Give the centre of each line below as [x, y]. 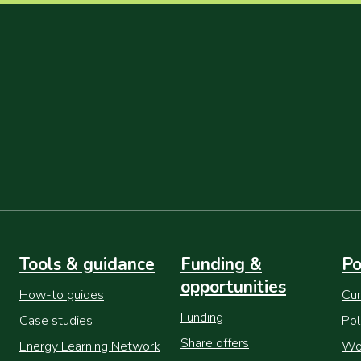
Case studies [56, 321]
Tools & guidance [87, 264]
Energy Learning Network [90, 346]
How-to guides [62, 295]
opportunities [233, 287]
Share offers [215, 343]
